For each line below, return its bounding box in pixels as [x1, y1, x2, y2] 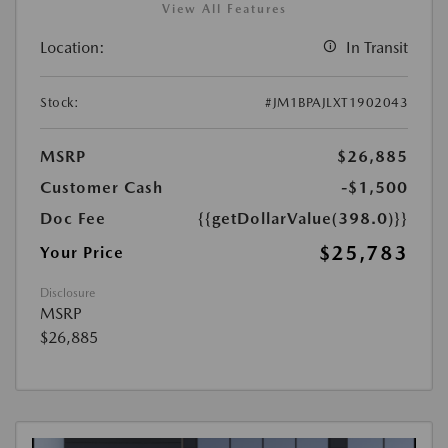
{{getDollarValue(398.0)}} [198, 209, 408, 229]
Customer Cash [40, 178, 163, 198]
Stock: [40, 95, 79, 111]
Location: [40, 38, 105, 58]
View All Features [161, 2, 287, 17]
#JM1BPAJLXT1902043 [265, 95, 408, 111]
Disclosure [40, 286, 95, 301]
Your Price [40, 243, 124, 263]
